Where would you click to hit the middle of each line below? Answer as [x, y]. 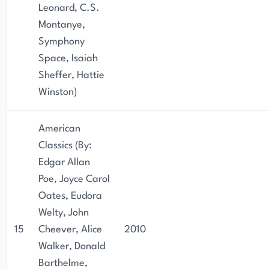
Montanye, [62, 25]
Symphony [62, 42]
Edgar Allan [64, 162]
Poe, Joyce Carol [74, 179]
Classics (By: [65, 146]
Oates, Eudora [70, 196]
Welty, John [64, 213]
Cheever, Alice [70, 230]
